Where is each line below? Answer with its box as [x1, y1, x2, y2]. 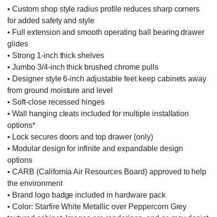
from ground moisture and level [7, 86, 113, 94]
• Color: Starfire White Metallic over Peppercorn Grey [7, 202, 187, 211]
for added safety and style [7, 16, 95, 25]
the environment [7, 179, 62, 187]
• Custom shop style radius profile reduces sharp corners [7, 4, 200, 13]
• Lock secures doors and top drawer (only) [7, 132, 153, 141]
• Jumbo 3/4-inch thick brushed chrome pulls [7, 62, 158, 71]
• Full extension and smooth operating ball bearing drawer [7, 28, 205, 36]
